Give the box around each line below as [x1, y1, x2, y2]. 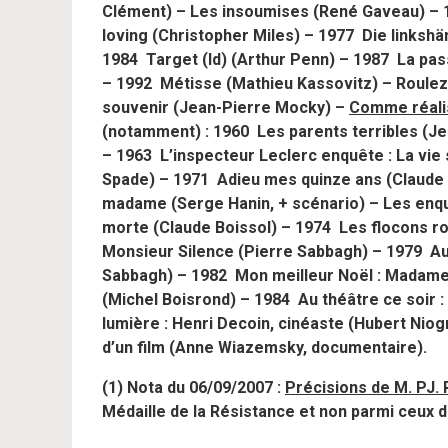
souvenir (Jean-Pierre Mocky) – [102, 98, 349, 117]
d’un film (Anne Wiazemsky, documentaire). [102, 338, 427, 357]
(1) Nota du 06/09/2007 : [102, 378, 285, 397]
